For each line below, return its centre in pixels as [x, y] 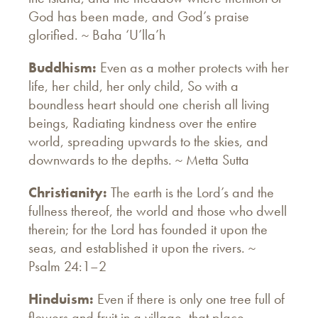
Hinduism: [61, 298]
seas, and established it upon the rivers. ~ [142, 247]
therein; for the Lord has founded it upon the [148, 229]
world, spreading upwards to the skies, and [148, 141]
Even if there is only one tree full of [189, 298]
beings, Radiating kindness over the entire [143, 122]
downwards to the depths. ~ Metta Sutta [139, 159]
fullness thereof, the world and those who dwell [158, 210]
